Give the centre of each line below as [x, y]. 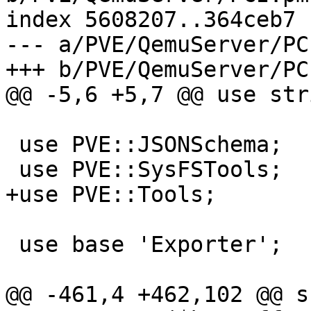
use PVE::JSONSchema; [12, 145]
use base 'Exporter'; [12, 245]
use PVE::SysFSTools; [12, 170]
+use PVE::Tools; [111, 195]
